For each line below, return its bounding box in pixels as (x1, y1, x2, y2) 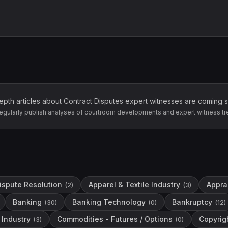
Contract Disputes (63, 97, 123, 105)
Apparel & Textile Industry (89, 180, 180, 189)
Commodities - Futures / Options (57, 215, 173, 223)
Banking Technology (72, 197, 146, 206)
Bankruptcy (172, 197, 212, 206)
